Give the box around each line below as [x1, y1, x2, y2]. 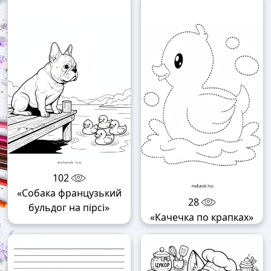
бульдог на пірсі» [28, 201, 110, 215]
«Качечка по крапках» [150, 211, 254, 224]
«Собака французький [16, 186, 122, 200]
